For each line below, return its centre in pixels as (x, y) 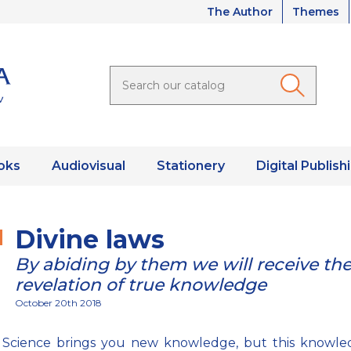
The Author (240, 12)
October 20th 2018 (58, 303)
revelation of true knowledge (141, 285)
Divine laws (90, 240)
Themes (316, 12)
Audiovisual (88, 166)
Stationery (190, 166)
